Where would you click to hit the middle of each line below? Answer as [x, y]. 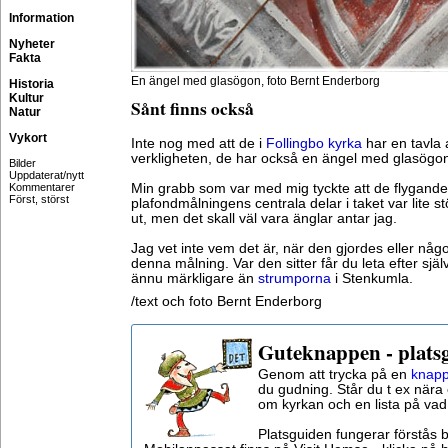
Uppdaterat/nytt [46, 175]
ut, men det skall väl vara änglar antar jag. [264, 218]
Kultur [26, 98]
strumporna [294, 278]
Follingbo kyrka [314, 143]
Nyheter [32, 44]
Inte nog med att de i [198, 143]
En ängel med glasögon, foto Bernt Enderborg [255, 81]
